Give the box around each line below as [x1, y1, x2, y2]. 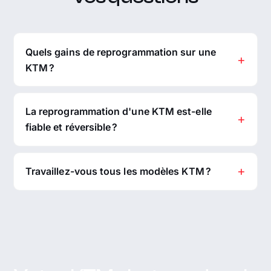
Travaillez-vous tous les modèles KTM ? [25, 165, 211, 178]
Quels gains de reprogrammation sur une [25, 45, 216, 58]
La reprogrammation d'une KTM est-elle [25, 105, 212, 118]
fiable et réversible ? [25, 121, 118, 134]
